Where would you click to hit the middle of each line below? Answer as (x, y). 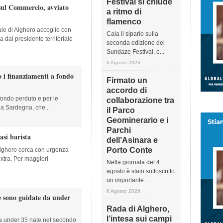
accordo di (127, 90)
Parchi (119, 130)
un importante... (127, 180)
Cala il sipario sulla (132, 34)
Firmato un (127, 80)
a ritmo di (124, 12)
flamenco (124, 22)
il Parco (121, 110)
